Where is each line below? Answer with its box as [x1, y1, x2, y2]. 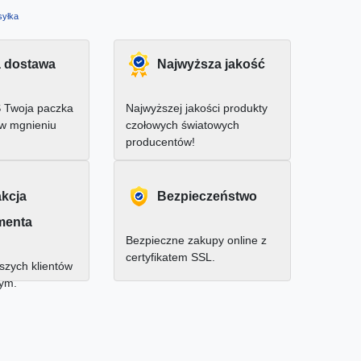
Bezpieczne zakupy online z [126, 234, 267, 247]
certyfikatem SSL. [126, 251, 215, 264]
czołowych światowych [126, 118, 239, 132]
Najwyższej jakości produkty [126, 102, 268, 115]
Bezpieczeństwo [157, 189, 257, 204]
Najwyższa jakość [157, 57, 265, 72]
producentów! [126, 135, 195, 149]
